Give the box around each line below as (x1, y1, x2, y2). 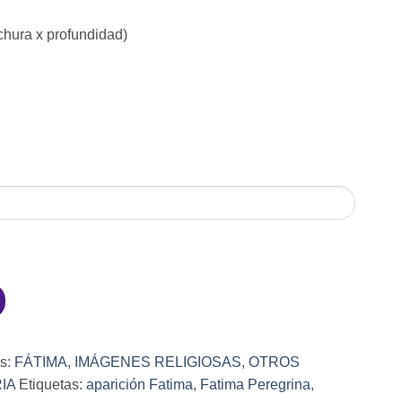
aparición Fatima (86, 376, 193, 392)
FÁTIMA (14, 354, 67, 370)
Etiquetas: (19, 376, 86, 392)
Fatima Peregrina (200, 376, 310, 392)
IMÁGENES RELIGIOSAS (74, 354, 241, 370)
